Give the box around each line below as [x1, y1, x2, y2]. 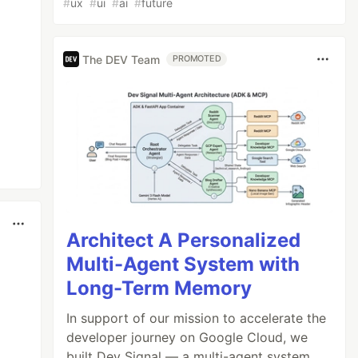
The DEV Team [82, 52, 161, 66]
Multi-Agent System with [66, 252, 300, 276]
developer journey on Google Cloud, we [66, 328, 308, 345]
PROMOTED [173, 54, 221, 64]
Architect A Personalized [66, 228, 301, 252]
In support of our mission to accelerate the [66, 309, 327, 326]
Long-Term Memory [66, 276, 253, 300]
